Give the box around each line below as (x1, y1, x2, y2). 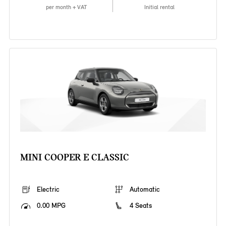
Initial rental (144, 4, 175, 11)
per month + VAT (45, 4, 87, 11)
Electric (36, 185, 60, 194)
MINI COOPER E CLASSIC (20, 151, 129, 163)
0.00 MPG (36, 201, 66, 210)
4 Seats (130, 201, 152, 210)
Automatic (130, 185, 160, 194)
